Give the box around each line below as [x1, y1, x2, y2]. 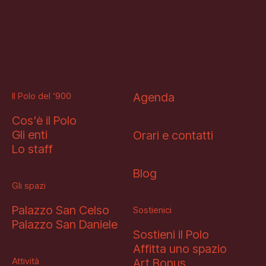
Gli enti [12, 127, 47, 142]
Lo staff [12, 141, 53, 156]
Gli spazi [12, 179, 46, 191]
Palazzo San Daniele [12, 217, 118, 232]
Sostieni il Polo [133, 227, 209, 242]
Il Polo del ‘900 [12, 90, 71, 102]
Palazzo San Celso [12, 202, 109, 217]
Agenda [133, 90, 175, 104]
